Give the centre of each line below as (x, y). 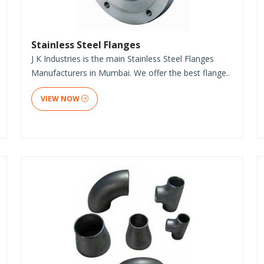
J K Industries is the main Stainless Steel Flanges (123, 58)
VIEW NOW (61, 98)
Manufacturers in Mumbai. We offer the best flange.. (131, 72)
